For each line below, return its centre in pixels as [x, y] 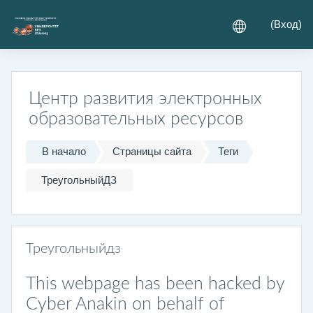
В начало [64, 151]
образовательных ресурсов [136, 119]
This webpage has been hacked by [155, 284]
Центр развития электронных [145, 99]
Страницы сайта [152, 151]
